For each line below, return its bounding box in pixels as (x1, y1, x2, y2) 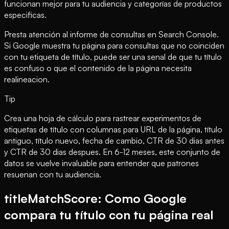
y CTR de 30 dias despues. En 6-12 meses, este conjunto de (4, 147, 220, 157)
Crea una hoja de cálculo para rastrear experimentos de (4, 113, 201, 124)
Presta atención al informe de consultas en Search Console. (4, 29, 219, 40)
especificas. (4, 10, 47, 20)
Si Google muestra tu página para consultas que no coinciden (4, 40, 224, 51)
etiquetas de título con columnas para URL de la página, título (4, 124, 222, 135)
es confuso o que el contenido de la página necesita (4, 63, 192, 74)
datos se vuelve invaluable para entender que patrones (4, 158, 199, 169)
